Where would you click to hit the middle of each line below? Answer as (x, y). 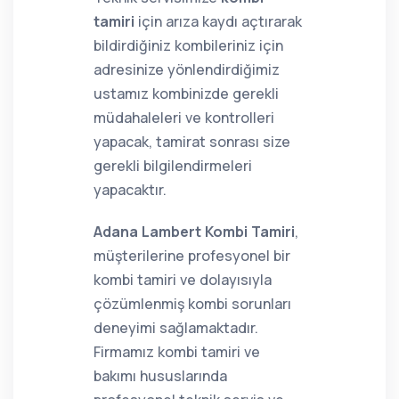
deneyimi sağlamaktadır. (176, 328)
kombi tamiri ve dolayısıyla (183, 280)
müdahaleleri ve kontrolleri (184, 118)
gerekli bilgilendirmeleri (173, 166)
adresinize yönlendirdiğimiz (187, 69)
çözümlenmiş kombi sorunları (192, 304)
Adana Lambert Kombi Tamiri (194, 232)
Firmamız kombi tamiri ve (177, 352)
